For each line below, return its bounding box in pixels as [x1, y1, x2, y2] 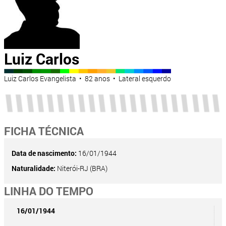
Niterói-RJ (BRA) [55, 163, 107, 174]
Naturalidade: [12, 163, 55, 174]
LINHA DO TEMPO [4, 184, 93, 199]
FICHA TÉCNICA [4, 124, 84, 139]
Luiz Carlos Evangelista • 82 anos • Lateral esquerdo [4, 74, 171, 84]
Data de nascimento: [12, 148, 77, 158]
